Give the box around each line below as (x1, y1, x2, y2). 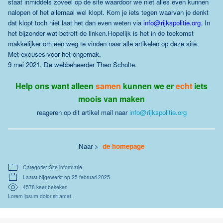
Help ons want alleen (15, 80, 94, 92)
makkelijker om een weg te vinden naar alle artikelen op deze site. (8, 39, 199, 48)
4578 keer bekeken (23, 183, 68, 191)
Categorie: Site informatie (23, 163, 82, 171)
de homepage (103, 141, 144, 151)
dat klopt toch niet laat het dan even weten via (8, 18, 143, 27)
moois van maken (78, 93, 145, 105)
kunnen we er (123, 80, 174, 92)
